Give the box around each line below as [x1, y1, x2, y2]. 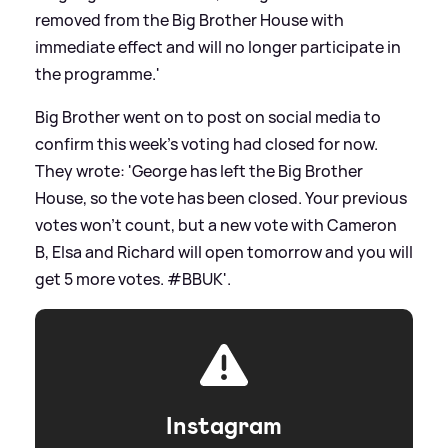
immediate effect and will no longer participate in [35, 36, 401, 59]
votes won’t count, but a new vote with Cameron [35, 214, 397, 237]
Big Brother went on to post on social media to [35, 106, 381, 129]
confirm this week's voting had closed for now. [35, 133, 378, 156]
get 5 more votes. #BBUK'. [35, 268, 231, 291]
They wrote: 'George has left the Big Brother [35, 160, 363, 183]
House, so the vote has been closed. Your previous [35, 187, 407, 210]
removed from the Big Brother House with [35, 9, 344, 32]
